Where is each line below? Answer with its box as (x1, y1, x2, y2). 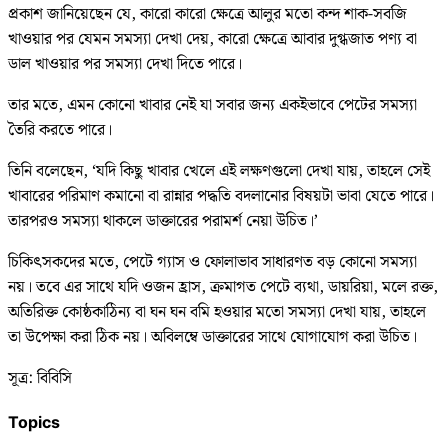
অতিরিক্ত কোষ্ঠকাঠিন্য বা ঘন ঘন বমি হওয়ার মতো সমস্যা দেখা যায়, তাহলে (8, 299, 426, 325)
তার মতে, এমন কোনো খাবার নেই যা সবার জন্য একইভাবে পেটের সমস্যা (8, 92, 417, 118)
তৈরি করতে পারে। (8, 117, 112, 143)
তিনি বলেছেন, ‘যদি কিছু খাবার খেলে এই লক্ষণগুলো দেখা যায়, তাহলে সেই (8, 158, 430, 184)
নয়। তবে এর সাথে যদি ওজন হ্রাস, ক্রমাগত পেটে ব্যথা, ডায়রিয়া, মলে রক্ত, (8, 274, 438, 300)
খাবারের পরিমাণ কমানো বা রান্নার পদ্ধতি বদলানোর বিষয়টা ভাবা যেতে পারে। (8, 183, 434, 209)
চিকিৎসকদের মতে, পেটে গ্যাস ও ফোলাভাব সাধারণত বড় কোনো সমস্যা (8, 249, 417, 275)
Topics (8, 412, 60, 433)
